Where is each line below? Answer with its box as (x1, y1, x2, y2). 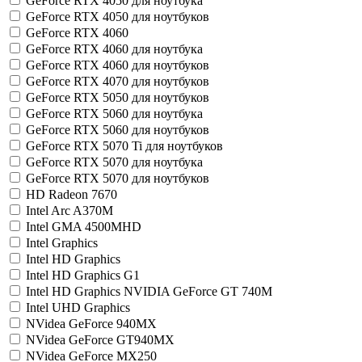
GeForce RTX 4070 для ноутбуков (26, 74, 209, 88)
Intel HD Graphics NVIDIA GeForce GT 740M (26, 284, 272, 298)
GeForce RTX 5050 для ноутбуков (26, 90, 209, 104)
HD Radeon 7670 (26, 187, 117, 201)
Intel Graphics (26, 236, 98, 250)
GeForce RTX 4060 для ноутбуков (26, 58, 209, 72)
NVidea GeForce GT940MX (26, 333, 175, 347)
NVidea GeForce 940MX (26, 317, 157, 330)
